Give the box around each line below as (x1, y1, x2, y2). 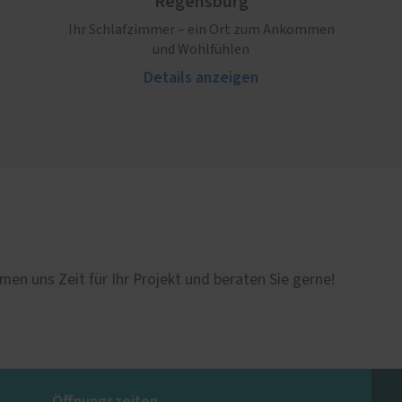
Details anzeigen (144, 66, 258, 90)
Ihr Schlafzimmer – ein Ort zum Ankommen (67, 22, 335, 38)
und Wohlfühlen (153, 42, 249, 57)
